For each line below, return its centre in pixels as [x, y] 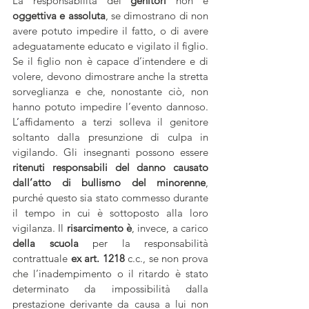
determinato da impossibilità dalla [110, 289]
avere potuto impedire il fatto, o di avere [110, 31]
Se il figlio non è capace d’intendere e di [110, 61]
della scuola [46, 243]
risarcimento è [99, 228]
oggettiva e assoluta [59, 16]
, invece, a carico [170, 228]
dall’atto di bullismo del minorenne [109, 182]
